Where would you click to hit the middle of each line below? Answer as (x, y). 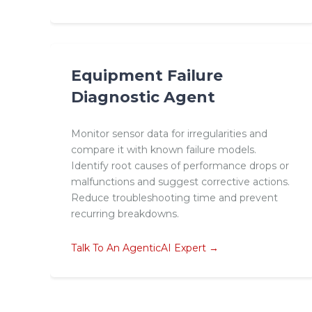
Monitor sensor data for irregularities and (169, 134)
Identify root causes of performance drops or (180, 166)
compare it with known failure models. (164, 150)
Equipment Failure (147, 76)
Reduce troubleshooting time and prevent (174, 198)
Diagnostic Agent (143, 97)
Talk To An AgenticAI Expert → (145, 248)
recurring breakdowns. (125, 214)
